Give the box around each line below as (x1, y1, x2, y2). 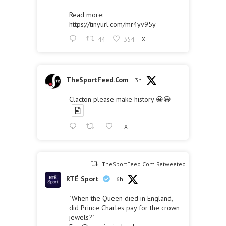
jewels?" (69, 213, 94, 222)
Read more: (69, 10, 103, 20)
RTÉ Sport (66, 174, 99, 184)
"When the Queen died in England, (69, 194, 173, 203)
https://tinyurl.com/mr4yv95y (69, 20, 156, 29)
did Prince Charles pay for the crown (69, 203, 180, 213)
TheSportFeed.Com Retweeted (102, 160, 186, 168)
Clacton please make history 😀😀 (69, 95, 171, 104)
